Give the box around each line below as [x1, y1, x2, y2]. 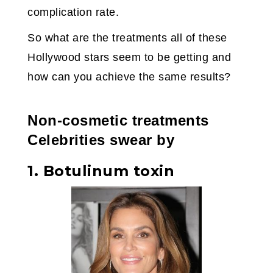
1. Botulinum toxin [27, 162, 174, 180]
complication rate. [27, 6, 119, 19]
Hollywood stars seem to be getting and [27, 51, 231, 64]
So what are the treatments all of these [27, 32, 227, 44]
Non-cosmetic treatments [27, 112, 209, 129]
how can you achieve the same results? [27, 71, 231, 83]
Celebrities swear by [27, 132, 174, 149]
